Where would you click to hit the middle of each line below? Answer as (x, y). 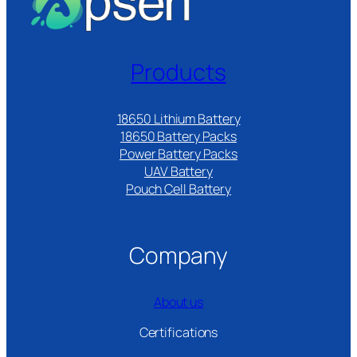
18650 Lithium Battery (178, 119)
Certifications (178, 333)
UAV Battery (178, 172)
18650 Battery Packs (178, 137)
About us (178, 302)
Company (178, 255)
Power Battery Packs (178, 154)
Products (178, 72)
